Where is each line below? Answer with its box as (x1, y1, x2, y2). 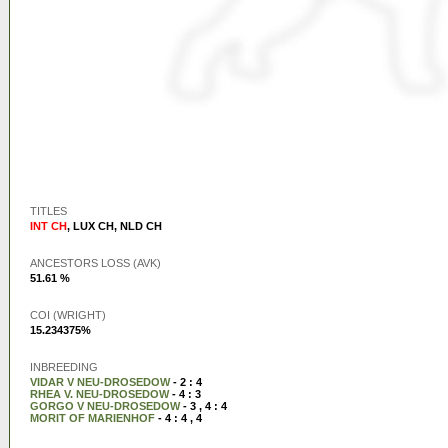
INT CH (30, 220, 67, 232)
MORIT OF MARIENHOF (30, 412, 155, 424)
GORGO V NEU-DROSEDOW (30, 400, 180, 412)
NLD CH (120, 220, 162, 232)
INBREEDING (30, 361, 98, 373)
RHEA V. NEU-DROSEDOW (30, 388, 169, 400)
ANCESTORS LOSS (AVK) (30, 257, 161, 269)
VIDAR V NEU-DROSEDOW (30, 376, 170, 388)
